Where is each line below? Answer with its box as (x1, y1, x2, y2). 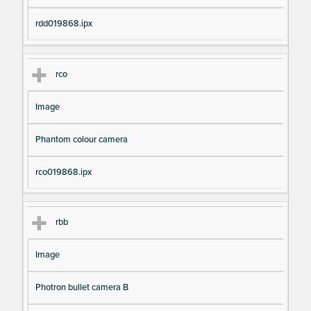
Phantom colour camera (35, 133, 128, 145)
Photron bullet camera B (35, 281, 128, 293)
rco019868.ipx (35, 166, 92, 178)
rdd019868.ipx (35, 18, 92, 30)
